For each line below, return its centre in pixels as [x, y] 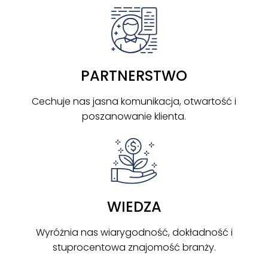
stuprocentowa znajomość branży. [134, 248]
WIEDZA [134, 207]
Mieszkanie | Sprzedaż [191, 249]
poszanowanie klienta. [134, 117]
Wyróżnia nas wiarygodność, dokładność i [134, 233]
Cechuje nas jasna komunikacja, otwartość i [134, 102]
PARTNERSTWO [134, 76]
